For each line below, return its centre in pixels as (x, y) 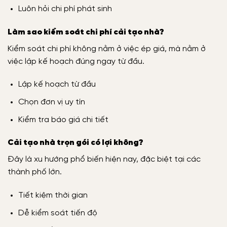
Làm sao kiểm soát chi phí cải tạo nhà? (86, 32)
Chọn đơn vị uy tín (51, 102)
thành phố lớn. (35, 172)
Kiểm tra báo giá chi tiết (63, 120)
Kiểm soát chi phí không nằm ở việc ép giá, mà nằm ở (107, 49)
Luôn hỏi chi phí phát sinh (65, 9)
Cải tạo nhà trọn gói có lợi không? (75, 143)
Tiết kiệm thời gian (53, 196)
